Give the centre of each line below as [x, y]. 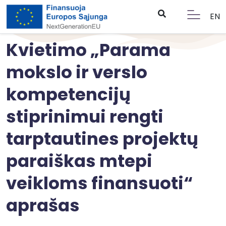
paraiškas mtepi [79, 161]
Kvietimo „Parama [88, 50]
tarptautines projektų [102, 139]
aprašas [43, 205]
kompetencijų [68, 94]
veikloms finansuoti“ [99, 183]
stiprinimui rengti [85, 117]
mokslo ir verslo [77, 72]
